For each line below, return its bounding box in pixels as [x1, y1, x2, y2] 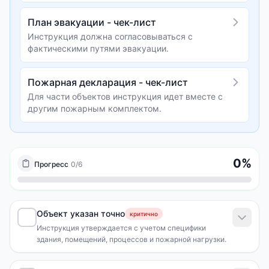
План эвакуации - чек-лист [28, 16, 156, 28]
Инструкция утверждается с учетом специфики [37, 223, 206, 232]
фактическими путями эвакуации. [28, 43, 169, 53]
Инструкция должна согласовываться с [28, 31, 193, 41]
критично [130, 210, 158, 217]
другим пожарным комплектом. [28, 103, 162, 113]
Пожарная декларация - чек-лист [28, 76, 188, 88]
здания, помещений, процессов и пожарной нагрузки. [37, 235, 226, 244]
